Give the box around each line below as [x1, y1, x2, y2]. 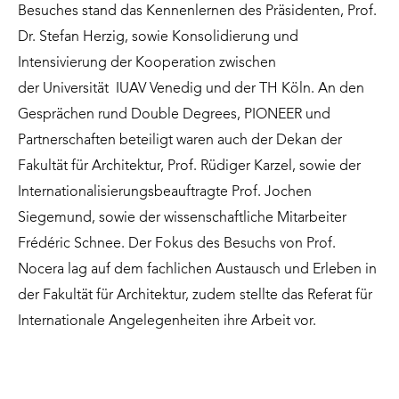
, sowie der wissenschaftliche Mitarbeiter [92, 210, 346, 225]
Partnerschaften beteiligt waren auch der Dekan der [18, 133, 342, 148]
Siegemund [18, 210, 92, 225]
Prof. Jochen [232, 184, 312, 199]
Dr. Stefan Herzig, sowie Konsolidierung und [18, 29, 298, 45]
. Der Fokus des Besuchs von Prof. [121, 236, 336, 251]
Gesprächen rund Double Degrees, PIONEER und [18, 107, 330, 122]
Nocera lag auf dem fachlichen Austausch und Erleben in [18, 262, 377, 277]
